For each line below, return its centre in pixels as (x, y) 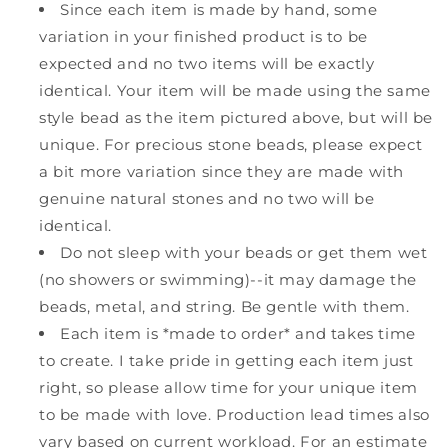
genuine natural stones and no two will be (207, 198)
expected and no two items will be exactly (207, 63)
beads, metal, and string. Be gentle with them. (224, 306)
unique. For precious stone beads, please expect (231, 144)
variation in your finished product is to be (203, 36)
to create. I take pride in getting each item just (226, 360)
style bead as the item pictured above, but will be (236, 117)
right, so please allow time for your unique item (228, 387)
